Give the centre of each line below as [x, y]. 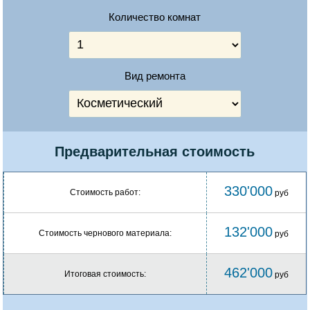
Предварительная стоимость [155, 151]
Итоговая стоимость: [106, 274]
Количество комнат [155, 17]
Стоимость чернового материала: [106, 233]
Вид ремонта [155, 75]
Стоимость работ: [106, 192]
